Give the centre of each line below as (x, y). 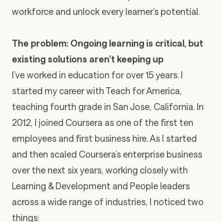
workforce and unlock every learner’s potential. (106, 11)
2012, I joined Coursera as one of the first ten (103, 122)
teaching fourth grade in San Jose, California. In (108, 107)
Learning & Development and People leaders (101, 186)
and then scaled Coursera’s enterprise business (107, 154)
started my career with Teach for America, (97, 91)
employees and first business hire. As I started (104, 138)
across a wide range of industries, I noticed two (108, 202)
